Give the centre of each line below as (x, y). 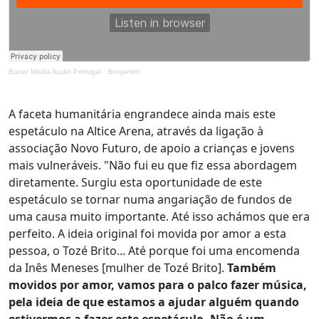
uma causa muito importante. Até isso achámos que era (159, 216)
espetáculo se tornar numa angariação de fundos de (150, 199)
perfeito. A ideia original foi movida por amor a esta (147, 234)
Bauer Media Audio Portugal (55, 72)
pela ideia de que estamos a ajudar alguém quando (154, 302)
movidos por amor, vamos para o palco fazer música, (158, 285)
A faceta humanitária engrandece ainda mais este (142, 114)
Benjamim (124, 72)
